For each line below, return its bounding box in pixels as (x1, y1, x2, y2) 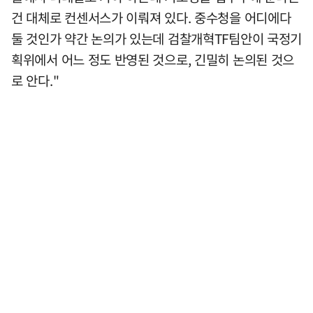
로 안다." (11, 71, 59, 91)
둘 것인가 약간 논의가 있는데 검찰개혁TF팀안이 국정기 (11, 29, 302, 49)
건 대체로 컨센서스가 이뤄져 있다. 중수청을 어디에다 (11, 8, 291, 28)
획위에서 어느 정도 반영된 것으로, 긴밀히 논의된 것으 (11, 50, 295, 70)
